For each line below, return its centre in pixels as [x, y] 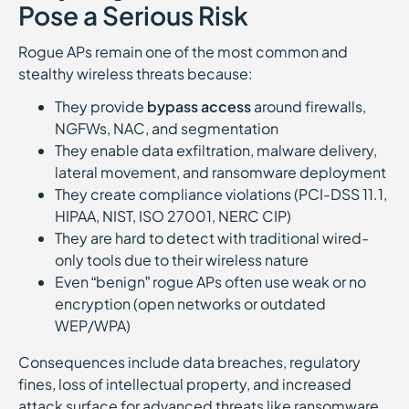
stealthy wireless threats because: [136, 73]
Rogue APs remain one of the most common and [183, 52]
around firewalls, [309, 106]
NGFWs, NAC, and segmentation [167, 128]
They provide [101, 106]
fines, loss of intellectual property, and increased [185, 384]
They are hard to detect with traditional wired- [212, 238]
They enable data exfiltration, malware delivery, [216, 150]
